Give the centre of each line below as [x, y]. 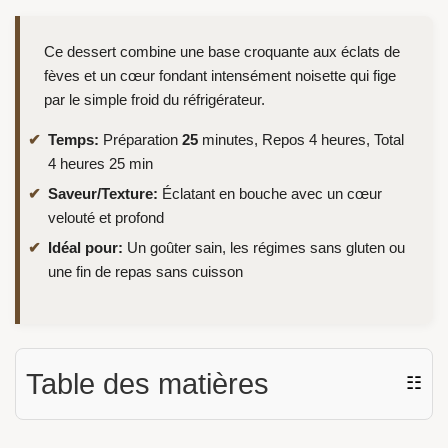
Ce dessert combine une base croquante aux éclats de [222, 52]
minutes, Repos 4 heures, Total [301, 140]
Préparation [140, 140]
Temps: [73, 140]
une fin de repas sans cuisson [145, 271]
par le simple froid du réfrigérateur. [154, 100]
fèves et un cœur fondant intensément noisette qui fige [220, 76]
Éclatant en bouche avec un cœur [270, 193]
